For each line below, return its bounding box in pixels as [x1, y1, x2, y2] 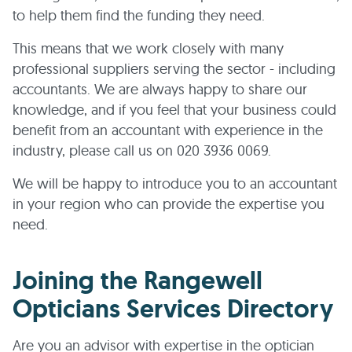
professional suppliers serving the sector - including [13, 60, 335, 78]
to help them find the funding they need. [13, 6, 265, 24]
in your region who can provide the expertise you [13, 195, 324, 213]
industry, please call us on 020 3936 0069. [13, 141, 271, 159]
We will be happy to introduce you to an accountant [13, 174, 337, 192]
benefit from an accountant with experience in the [13, 121, 323, 139]
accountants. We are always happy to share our [13, 80, 307, 98]
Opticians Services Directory [13, 292, 333, 325]
